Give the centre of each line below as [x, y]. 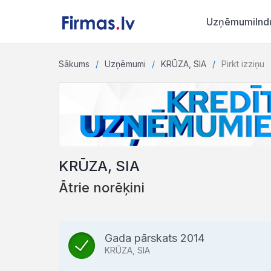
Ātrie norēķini [102, 188]
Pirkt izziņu [243, 64]
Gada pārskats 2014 [155, 238]
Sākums [74, 64]
